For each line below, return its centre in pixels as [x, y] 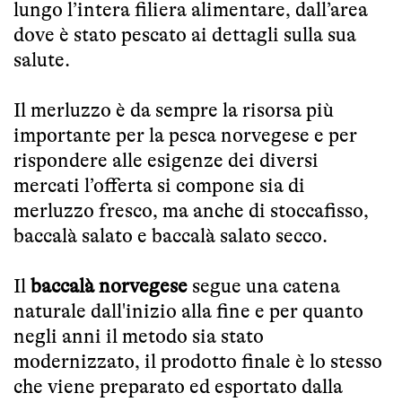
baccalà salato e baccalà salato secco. [173, 235]
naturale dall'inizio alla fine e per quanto [188, 310]
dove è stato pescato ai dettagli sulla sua [185, 34]
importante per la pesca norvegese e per [185, 135]
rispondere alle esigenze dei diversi [166, 160]
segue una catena [264, 285]
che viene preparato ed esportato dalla [178, 386]
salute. [42, 59]
